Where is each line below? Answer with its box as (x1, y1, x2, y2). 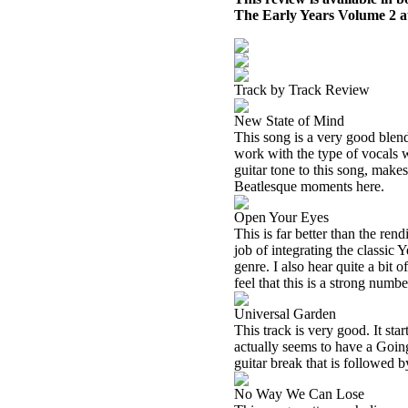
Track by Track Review (234, 82, 370, 97)
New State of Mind (234, 113, 344, 128)
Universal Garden (234, 306, 336, 321)
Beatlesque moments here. (234, 178, 384, 194)
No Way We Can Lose (234, 386, 364, 402)
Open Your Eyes (234, 209, 329, 225)
